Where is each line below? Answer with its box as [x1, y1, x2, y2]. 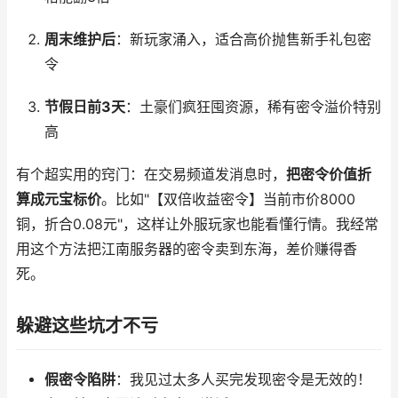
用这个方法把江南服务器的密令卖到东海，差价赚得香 [16, 241, 357, 258]
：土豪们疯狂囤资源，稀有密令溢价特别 [124, 99, 381, 115]
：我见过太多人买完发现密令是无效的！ [115, 371, 371, 388]
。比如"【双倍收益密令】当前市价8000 [101, 191, 355, 208]
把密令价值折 [286, 166, 371, 183]
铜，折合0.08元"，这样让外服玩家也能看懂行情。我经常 [16, 216, 378, 233]
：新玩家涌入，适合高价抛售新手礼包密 [115, 31, 371, 48]
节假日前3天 [44, 99, 125, 115]
